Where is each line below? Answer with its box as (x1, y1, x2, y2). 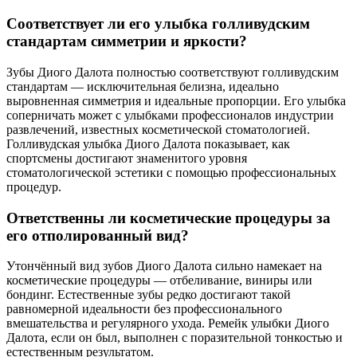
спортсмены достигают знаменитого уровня (6, 151, 247, 165)
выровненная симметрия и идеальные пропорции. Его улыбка (6, 93, 346, 108)
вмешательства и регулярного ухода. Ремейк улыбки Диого (6, 316, 329, 331)
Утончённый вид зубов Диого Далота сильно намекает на (6, 259, 322, 273)
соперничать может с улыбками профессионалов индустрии (6, 108, 334, 122)
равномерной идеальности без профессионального (6, 302, 282, 316)
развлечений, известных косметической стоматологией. (6, 122, 310, 136)
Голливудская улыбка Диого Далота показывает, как (6, 136, 290, 151)
